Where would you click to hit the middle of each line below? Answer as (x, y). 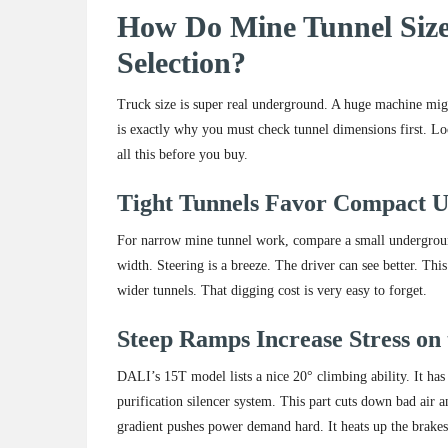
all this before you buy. (182, 155)
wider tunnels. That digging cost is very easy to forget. (272, 291)
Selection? (181, 63)
